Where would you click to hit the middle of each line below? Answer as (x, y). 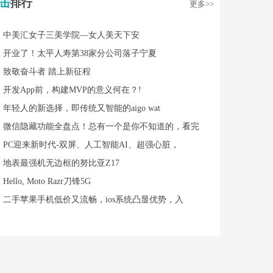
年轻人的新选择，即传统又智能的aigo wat (82, 108)
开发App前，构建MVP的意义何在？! (72, 90)
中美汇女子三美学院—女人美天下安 (71, 35)
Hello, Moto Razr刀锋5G (47, 181)
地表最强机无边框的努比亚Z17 (61, 163)
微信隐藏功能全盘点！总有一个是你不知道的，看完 (101, 126)
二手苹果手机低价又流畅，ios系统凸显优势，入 (93, 199)
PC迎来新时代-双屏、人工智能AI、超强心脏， (91, 144)
